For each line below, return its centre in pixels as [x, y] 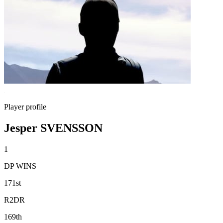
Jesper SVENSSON [53, 128]
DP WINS [20, 166]
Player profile [25, 107]
